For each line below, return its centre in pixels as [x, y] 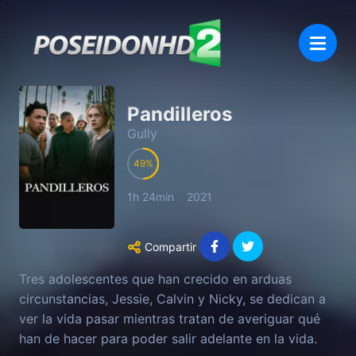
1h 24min [151, 197]
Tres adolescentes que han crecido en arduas [155, 279]
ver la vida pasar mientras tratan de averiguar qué [170, 318]
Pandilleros [180, 114]
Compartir [170, 246]
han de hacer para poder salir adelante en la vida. [168, 338]
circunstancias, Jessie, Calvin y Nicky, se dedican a [172, 298]
